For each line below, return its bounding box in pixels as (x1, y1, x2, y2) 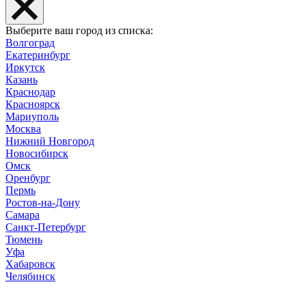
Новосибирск (5, 148, 68, 160)
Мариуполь (5, 111, 59, 123)
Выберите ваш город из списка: (5, 25, 153, 37)
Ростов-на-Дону (5, 197, 80, 209)
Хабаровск (5, 258, 55, 270)
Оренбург (5, 172, 51, 184)
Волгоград (5, 37, 55, 49)
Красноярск (5, 98, 60, 111)
